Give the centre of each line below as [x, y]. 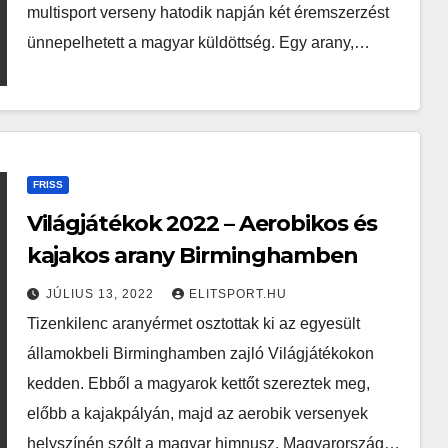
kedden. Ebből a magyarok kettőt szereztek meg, [198, 383]
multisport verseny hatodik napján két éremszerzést [207, 12]
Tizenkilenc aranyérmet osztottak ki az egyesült [193, 323]
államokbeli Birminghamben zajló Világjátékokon [200, 353]
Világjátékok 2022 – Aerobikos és [201, 223]
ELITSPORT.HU [237, 294]
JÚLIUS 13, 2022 [101, 294]
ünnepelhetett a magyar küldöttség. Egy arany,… [198, 42]
